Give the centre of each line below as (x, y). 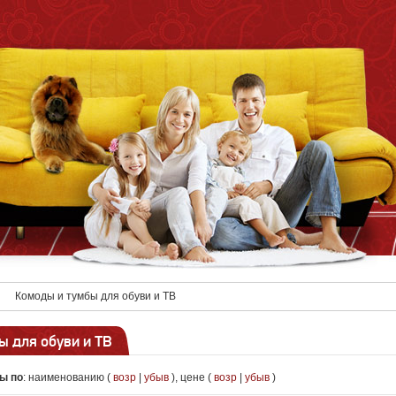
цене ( (197, 377)
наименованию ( (71, 377)
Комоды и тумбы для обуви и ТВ (95, 296)
